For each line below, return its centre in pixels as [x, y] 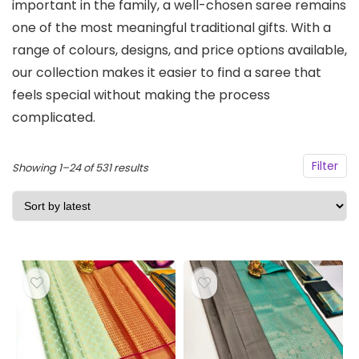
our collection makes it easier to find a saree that [167, 73]
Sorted [165, 167]
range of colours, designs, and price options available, [179, 50]
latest [162, 212]
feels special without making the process [141, 95]
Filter [325, 166]
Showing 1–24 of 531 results [80, 168]
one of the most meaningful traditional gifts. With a [171, 28]
